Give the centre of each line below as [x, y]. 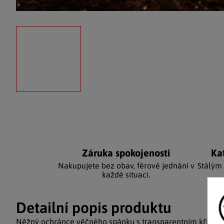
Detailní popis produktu [94, 207]
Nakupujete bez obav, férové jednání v [126, 165]
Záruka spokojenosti [126, 153]
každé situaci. [126, 174]
